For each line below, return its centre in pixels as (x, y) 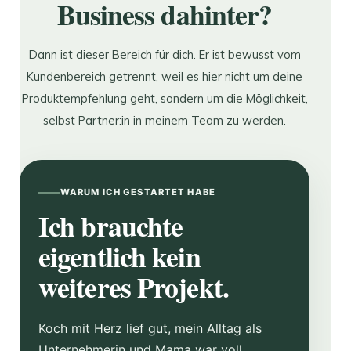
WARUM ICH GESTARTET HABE (138, 192)
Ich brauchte (111, 226)
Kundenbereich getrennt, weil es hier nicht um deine (165, 76)
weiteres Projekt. (134, 287)
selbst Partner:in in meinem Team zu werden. (165, 120)
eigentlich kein (119, 257)
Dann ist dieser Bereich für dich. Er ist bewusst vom (165, 54)
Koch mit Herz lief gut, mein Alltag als (150, 329)
